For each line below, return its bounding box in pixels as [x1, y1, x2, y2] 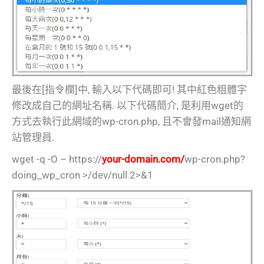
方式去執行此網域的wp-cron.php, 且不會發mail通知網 [12, 115, 251, 128]
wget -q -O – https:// [12, 153, 102, 166]
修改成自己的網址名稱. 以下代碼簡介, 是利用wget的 [12, 100, 243, 112]
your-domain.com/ [102, 153, 184, 166]
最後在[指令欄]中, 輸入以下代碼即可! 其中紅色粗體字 [12, 84, 247, 96]
